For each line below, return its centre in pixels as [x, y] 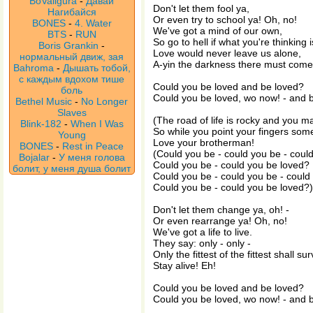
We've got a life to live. [203, 232]
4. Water [93, 23]
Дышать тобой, [97, 68]
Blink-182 [41, 124]
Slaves [72, 112]
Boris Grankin [69, 45]
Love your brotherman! [204, 143]
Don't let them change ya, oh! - [221, 210]
